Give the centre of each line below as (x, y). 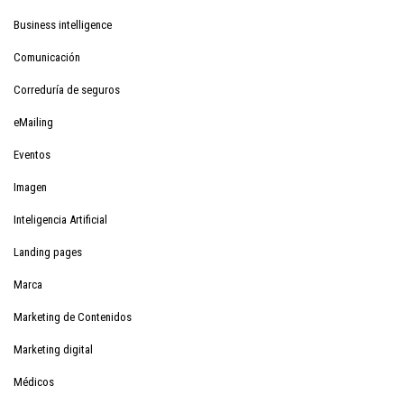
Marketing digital (53, 349)
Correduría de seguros (67, 89)
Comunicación (47, 57)
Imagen (30, 187)
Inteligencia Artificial (60, 219)
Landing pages (48, 252)
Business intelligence (63, 24)
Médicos (34, 381)
